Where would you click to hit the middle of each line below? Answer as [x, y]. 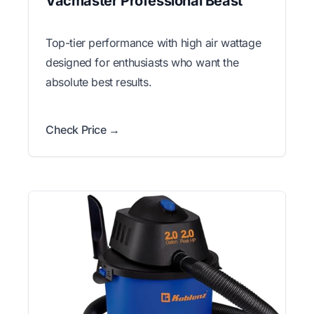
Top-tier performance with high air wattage [153, 42]
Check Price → [83, 129]
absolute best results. [99, 82]
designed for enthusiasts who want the [142, 62]
